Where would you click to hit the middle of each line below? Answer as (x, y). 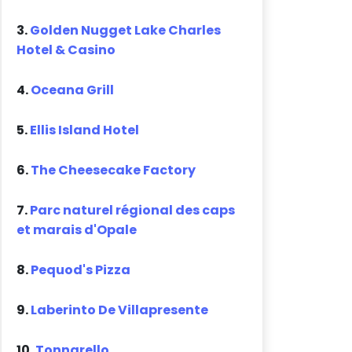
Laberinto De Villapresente (120, 310)
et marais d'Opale (77, 230)
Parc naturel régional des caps (133, 211)
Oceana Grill (73, 90)
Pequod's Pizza (81, 270)
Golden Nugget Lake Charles (126, 31)
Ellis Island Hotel (85, 130)
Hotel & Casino (66, 50)
